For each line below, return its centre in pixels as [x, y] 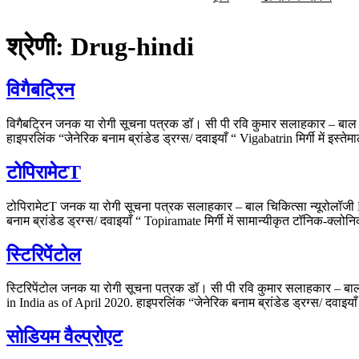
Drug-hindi [132, 47]
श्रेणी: [38, 47]
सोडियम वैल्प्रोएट [65, 337]
